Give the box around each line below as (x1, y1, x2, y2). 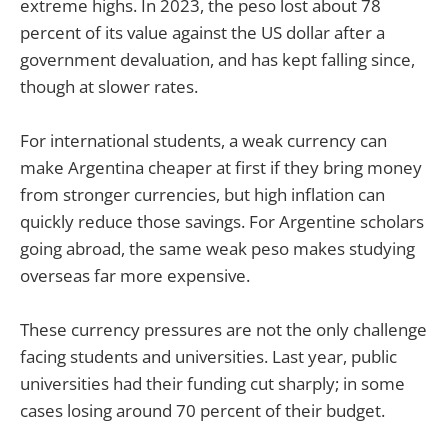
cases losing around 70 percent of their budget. (20, 398, 385, 422)
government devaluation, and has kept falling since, (20, 47, 415, 71)
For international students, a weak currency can (20, 128, 387, 152)
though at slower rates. (20, 74, 198, 98)
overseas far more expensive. (20, 263, 250, 287)
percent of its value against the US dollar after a (20, 20, 385, 44)
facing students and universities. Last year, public (20, 344, 397, 368)
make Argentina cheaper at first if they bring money (20, 155, 422, 179)
